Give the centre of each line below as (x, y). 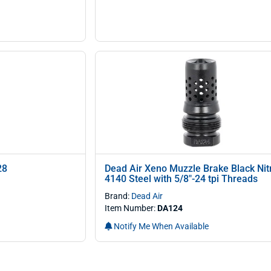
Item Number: (131, 208)
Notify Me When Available (160, 226)
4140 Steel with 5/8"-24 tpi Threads (181, 179)
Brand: (118, 196)
